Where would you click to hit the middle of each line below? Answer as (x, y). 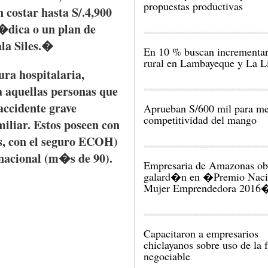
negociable (167, 256)
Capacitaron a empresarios (201, 233)
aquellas (27, 91)
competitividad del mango (200, 120)
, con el (22, 141)
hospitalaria (50, 74)
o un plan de (63, 29)
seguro (58, 141)
